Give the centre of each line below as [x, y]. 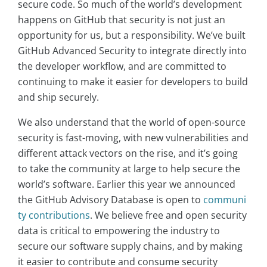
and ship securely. [58, 97]
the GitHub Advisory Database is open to [111, 200]
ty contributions [54, 215]
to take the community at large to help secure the [129, 169]
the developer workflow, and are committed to [122, 66]
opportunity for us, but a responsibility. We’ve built [132, 35]
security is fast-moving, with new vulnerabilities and [133, 138]
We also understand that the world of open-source [132, 122]
